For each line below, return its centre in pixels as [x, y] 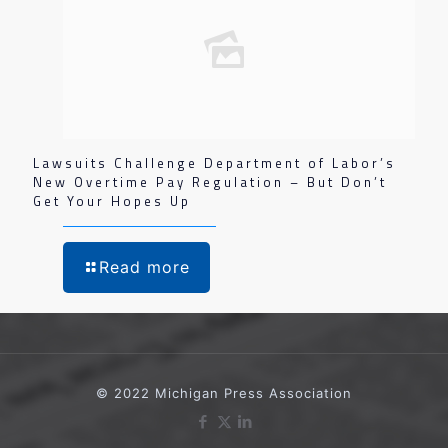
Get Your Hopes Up [112, 201]
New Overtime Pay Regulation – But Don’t [210, 182]
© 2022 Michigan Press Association [224, 393]
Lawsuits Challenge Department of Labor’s [214, 163]
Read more [144, 267]
